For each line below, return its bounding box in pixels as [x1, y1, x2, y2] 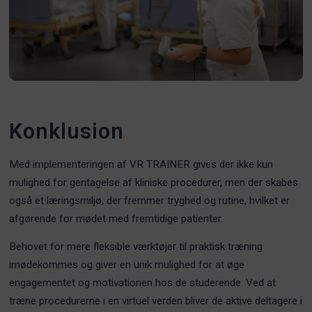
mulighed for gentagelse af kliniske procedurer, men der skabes [9, 176, 299, 189]
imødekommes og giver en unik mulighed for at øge [9, 258, 245, 271]
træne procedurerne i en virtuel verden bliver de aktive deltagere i [9, 294, 303, 307]
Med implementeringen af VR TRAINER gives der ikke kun [9, 158, 274, 171]
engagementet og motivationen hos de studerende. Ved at [9, 276, 276, 289]
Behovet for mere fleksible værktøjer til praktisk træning [9, 240, 263, 253]
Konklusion [9, 118, 125, 144]
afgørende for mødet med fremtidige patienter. [9, 212, 224, 226]
